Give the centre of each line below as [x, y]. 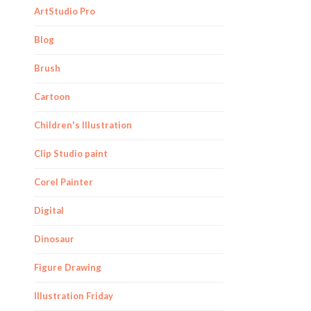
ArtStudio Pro [65, 11]
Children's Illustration [83, 125]
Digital [49, 210]
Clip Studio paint [71, 153]
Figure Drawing [68, 267]
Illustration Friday [74, 296]
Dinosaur [54, 239]
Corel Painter [64, 182]
